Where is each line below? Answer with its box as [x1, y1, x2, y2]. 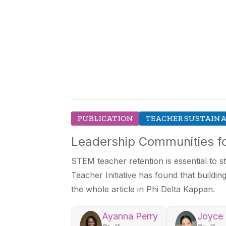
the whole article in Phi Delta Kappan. [71, 184, 215, 194]
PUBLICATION [77, 114, 134, 123]
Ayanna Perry [102, 211, 158, 221]
